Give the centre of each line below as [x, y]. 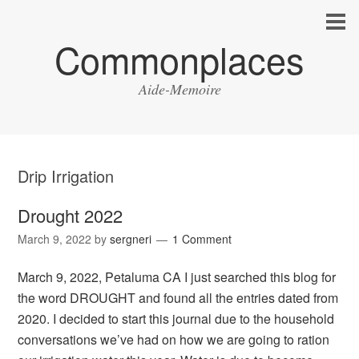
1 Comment [202, 239]
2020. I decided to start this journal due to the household [176, 319]
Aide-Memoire [179, 89]
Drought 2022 [71, 215]
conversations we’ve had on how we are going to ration [174, 339]
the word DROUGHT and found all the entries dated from [178, 298]
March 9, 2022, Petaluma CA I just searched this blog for [177, 277]
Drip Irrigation [66, 176]
